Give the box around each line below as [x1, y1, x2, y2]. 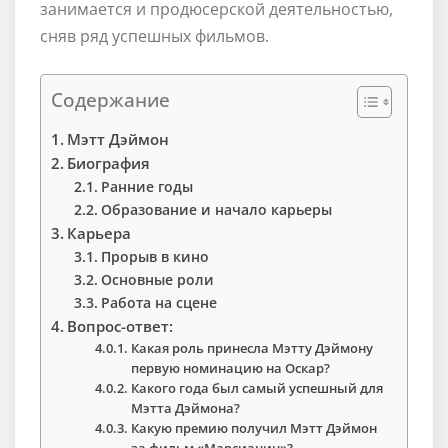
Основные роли [100, 269, 214, 289]
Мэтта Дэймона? [131, 398, 241, 417]
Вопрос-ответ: [67, 315, 174, 336]
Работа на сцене [100, 292, 217, 312]
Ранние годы [100, 176, 193, 196]
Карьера [67, 222, 132, 243]
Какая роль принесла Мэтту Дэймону [131, 338, 374, 357]
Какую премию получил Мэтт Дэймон [131, 418, 378, 437]
